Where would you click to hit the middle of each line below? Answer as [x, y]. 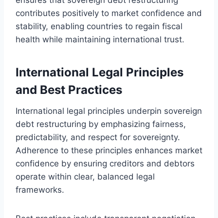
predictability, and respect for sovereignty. [98, 137]
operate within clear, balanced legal [85, 176]
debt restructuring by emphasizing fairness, [101, 124]
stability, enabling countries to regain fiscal [99, 26]
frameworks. [40, 190]
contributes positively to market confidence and [109, 13]
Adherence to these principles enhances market [109, 150]
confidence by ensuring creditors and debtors [105, 163]
